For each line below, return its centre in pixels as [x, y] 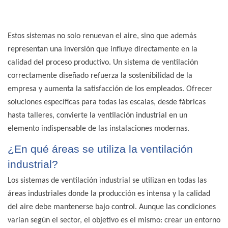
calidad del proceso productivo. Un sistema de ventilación [103, 63]
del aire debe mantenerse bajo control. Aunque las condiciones [112, 207]
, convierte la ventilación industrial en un [120, 116]
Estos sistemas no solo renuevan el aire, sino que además [102, 36]
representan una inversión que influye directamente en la [103, 50]
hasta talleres [30, 116]
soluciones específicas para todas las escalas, [83, 103]
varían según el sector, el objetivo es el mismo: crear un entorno [114, 221]
